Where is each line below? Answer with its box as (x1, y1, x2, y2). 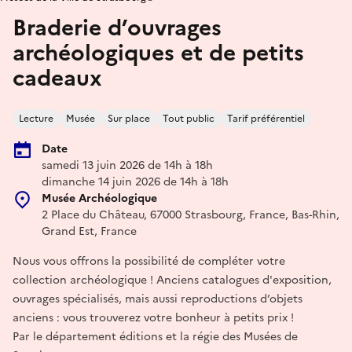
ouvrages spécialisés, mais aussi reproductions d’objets (13, 291, 302, 307)
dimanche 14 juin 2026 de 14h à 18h (42, 174, 229, 190)
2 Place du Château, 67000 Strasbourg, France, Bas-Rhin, (42, 207, 339, 223)
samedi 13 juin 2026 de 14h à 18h (42, 157, 213, 174)
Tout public (163, 112, 214, 126)
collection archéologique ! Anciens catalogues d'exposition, (13, 272, 332, 288)
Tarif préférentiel (227, 112, 305, 126)
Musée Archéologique (42, 190, 157, 207)
